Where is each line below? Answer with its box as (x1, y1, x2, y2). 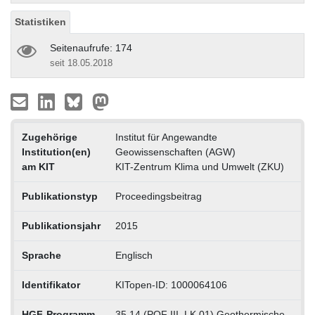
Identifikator (21, 278, 80, 290)
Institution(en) (21, 146, 91, 157)
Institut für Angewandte (115, 131, 217, 143)
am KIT (21, 160, 55, 172)
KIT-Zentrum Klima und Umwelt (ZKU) (115, 160, 284, 172)
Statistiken (15, 15, 66, 27)
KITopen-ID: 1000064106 (115, 278, 227, 290)
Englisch (115, 249, 153, 261)
